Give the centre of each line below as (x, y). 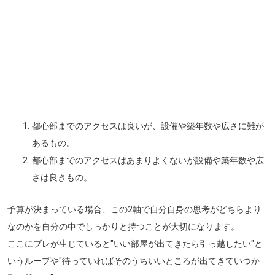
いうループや (33, 261)
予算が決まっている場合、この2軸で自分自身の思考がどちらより (134, 209)
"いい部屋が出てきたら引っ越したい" (182, 244)
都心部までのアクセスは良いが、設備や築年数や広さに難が (148, 126)
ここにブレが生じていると (59, 244)
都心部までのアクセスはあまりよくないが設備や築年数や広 (148, 160)
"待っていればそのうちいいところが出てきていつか (159, 261)
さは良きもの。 (62, 177)
